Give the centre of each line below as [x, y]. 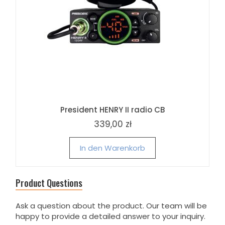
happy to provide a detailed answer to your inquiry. [110, 216]
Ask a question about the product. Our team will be [111, 206]
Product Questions [49, 183]
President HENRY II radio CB [113, 110]
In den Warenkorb [113, 148]
